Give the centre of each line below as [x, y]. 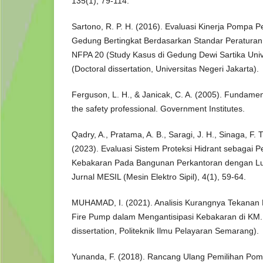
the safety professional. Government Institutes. [158, 109]
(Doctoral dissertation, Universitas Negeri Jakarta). [165, 69]
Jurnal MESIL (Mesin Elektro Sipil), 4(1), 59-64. [159, 177]
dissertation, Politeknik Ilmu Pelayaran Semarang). [165, 231]
